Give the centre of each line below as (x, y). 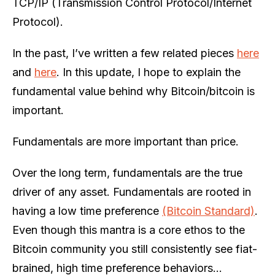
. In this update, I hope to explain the (149, 72)
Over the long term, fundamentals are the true (127, 172)
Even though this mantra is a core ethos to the (129, 230)
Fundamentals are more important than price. (126, 141)
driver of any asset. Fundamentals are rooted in (132, 192)
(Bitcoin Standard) (208, 211)
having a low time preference (87, 211)
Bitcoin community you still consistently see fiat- (135, 249)
